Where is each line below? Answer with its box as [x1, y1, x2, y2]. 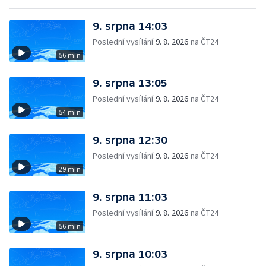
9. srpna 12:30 [93, 134, 167, 146]
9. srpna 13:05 [93, 77, 167, 89]
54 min [58, 107, 81, 116]
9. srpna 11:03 [93, 191, 167, 203]
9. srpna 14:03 [93, 20, 167, 32]
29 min [58, 164, 81, 173]
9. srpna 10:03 [93, 248, 167, 260]
